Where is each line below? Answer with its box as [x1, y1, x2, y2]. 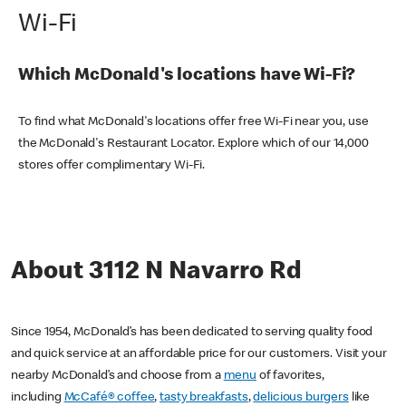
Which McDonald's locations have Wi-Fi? [18, 67, 356, 86]
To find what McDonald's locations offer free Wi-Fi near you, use [18, 115, 369, 129]
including [11, 391, 64, 404]
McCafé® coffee [63, 391, 155, 404]
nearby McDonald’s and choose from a [11, 369, 224, 382]
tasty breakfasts [159, 391, 248, 404]
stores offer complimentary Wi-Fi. [18, 159, 206, 172]
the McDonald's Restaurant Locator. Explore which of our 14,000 [18, 137, 369, 150]
